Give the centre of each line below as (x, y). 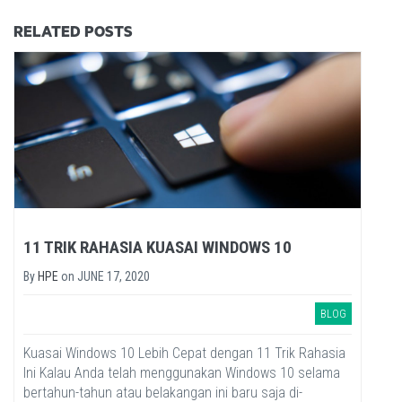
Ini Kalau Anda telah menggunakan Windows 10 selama (182, 373)
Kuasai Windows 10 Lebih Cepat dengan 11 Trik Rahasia (184, 354)
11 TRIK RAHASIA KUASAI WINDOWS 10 (157, 248)
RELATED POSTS (73, 33)
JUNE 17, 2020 (114, 277)
